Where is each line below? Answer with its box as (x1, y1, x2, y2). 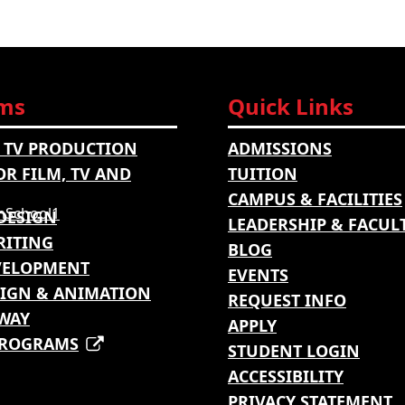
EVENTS (228, 264, 288, 287)
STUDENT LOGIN (228, 340, 360, 363)
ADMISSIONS (228, 137, 332, 160)
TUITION (228, 163, 297, 185)
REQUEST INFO (228, 289, 346, 312)
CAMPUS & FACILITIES (228, 188, 402, 211)
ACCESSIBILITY (228, 365, 344, 388)
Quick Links (228, 91, 353, 122)
